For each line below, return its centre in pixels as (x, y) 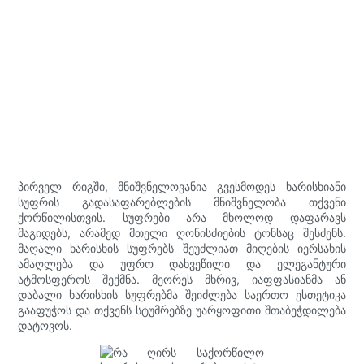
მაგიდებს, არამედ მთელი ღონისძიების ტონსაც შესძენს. (182, 232)
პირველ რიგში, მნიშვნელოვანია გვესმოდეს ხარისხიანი (182, 186)
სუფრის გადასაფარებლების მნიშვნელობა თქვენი (182, 201)
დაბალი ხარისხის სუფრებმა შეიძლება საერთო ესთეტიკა (182, 294)
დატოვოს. (45, 325)
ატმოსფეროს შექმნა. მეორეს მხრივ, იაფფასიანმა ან (182, 279)
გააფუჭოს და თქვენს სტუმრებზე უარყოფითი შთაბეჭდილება (182, 310)
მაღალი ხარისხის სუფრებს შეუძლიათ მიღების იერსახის (182, 248)
